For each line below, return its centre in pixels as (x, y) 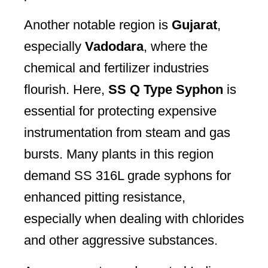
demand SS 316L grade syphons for (127, 175)
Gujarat (194, 25)
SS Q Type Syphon (166, 89)
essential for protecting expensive (120, 111)
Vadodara (114, 46)
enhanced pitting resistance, (105, 197)
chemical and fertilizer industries (116, 68)
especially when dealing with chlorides (134, 218)
